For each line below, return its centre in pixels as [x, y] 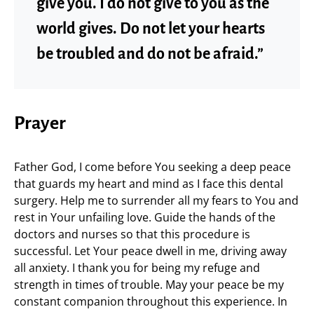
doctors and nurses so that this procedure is [132, 234]
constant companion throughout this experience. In [151, 301]
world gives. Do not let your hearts [151, 29]
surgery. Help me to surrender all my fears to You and [156, 200]
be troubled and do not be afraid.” [150, 54]
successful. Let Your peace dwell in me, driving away [150, 251]
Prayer [40, 123]
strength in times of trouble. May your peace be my [149, 285]
